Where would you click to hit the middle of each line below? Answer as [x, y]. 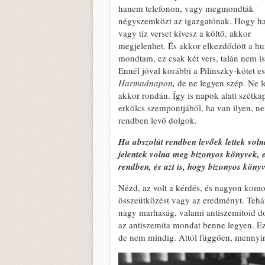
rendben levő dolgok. [158, 120]
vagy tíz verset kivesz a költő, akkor [185, 33]
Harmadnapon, [147, 83]
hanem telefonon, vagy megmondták [186, 8]
